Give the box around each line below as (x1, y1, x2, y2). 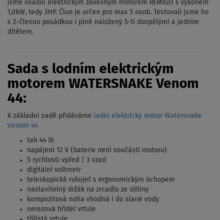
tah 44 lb (27, 137, 54, 144)
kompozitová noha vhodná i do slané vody (27, 196, 159, 203)
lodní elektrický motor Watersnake (94, 112, 202, 120)
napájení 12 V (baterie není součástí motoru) (27, 147, 167, 154)
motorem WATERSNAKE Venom (7, 77, 199, 91)
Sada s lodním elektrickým (7, 62, 174, 77)
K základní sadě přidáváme (7, 112, 94, 120)
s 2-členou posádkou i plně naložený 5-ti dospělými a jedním (7, 19, 199, 26)
